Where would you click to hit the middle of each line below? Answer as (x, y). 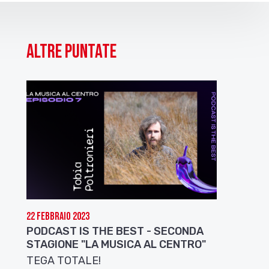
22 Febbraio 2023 (58, 216)
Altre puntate (72, 52)
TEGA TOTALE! (64, 260)
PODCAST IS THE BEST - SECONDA (115, 231)
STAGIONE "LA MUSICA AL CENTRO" (116, 244)
